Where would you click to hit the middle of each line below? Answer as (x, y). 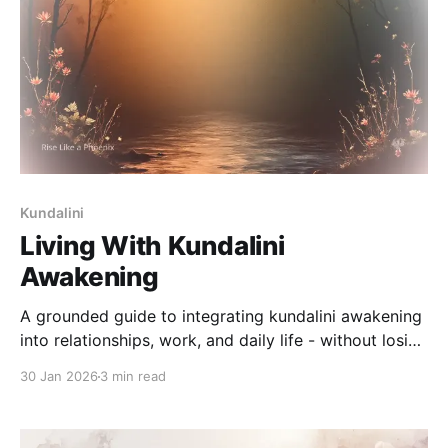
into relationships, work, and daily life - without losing (223, 340)
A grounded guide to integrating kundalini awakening (221, 316)
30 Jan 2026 (59, 376)
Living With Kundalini (152, 246)
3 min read (133, 376)
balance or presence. (99, 364)
